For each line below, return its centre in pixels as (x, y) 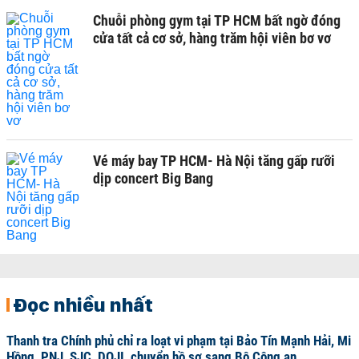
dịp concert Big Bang (153, 178)
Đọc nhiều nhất (83, 305)
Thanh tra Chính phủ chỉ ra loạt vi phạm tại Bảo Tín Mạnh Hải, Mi (179, 341)
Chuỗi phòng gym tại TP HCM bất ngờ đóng (217, 20)
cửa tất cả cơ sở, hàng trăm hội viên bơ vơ (212, 38)
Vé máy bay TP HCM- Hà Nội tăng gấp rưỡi (214, 161)
